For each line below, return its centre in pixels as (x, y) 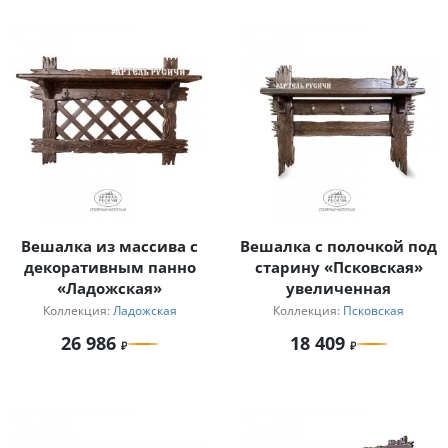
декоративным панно (109, 267)
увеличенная (338, 288)
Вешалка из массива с (109, 246)
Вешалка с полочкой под (338, 246)
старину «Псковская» (338, 267)
